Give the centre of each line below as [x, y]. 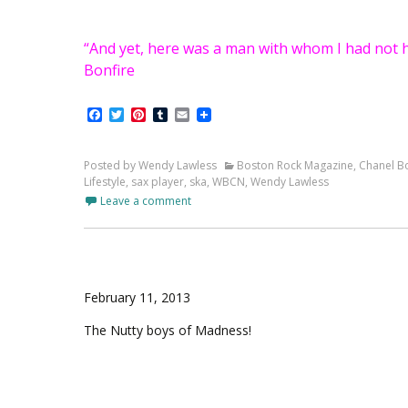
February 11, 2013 [137, 297]
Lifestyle [105, 182]
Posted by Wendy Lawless [153, 165]
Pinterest [177, 114]
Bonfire [109, 70]
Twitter [149, 114]
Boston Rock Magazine [295, 165]
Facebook [135, 114]
